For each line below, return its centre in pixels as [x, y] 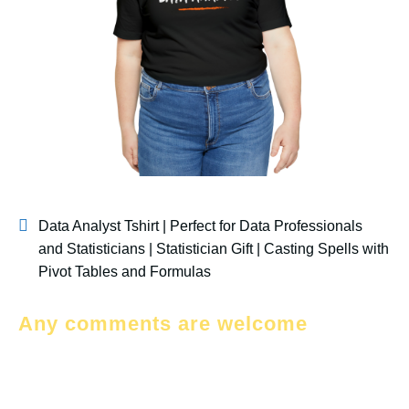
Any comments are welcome [163, 324]
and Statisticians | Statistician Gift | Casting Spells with [214, 249]
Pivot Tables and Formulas [125, 272]
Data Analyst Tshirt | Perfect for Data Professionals [200, 226]
